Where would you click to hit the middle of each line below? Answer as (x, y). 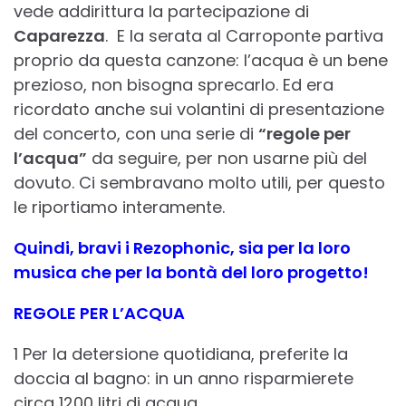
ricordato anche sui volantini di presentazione (199, 110)
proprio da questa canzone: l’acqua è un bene (201, 61)
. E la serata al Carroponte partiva (244, 36)
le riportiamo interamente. (119, 208)
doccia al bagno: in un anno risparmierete (184, 379)
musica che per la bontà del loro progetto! (191, 273)
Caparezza (59, 36)
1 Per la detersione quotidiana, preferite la (181, 354)
